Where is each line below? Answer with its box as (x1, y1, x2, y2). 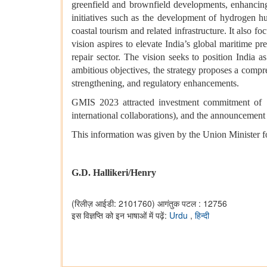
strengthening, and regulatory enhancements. (72, 78, 239, 89)
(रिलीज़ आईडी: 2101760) (72, 197, 155, 210)
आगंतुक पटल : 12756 (157, 197, 227, 210)
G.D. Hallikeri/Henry (72, 167, 156, 178)
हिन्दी (195, 209, 209, 222)
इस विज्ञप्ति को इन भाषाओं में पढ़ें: (72, 209, 169, 222)
